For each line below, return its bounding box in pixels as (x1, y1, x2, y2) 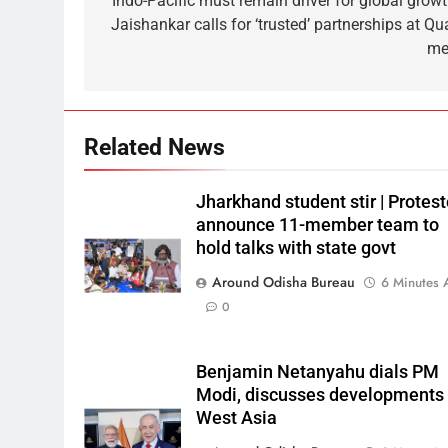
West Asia (196, 407, 278, 428)
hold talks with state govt (196, 237, 397, 258)
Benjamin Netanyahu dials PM (196, 361, 440, 382)
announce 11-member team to (196, 214, 440, 235)
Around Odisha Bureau (212, 271, 356, 292)
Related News (84, 132, 225, 161)
